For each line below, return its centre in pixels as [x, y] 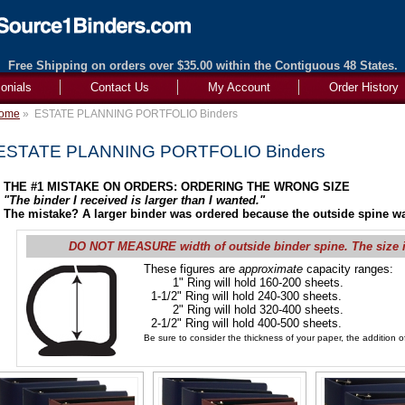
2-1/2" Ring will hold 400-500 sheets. [243, 323]
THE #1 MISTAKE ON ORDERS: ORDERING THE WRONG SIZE [177, 187]
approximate [271, 269]
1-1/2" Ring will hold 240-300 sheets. [243, 296]
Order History [364, 87]
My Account [239, 87]
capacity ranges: [348, 269]
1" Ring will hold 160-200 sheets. [244, 283]
